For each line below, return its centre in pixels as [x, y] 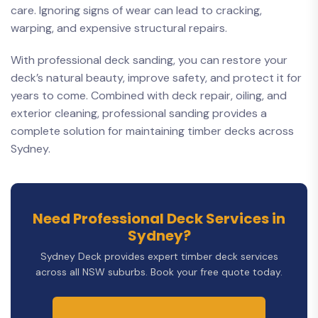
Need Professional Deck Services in [159, 219]
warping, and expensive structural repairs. [119, 28]
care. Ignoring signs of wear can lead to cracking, [136, 10]
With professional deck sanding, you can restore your [149, 60]
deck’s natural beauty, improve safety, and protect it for [156, 78]
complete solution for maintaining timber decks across [152, 131]
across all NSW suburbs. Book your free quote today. [159, 272]
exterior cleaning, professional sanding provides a [139, 113]
